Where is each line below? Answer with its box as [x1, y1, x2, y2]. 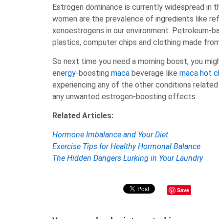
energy [52, 68, 76, 78]
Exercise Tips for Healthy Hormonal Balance [52, 142, 200, 151]
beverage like [130, 68, 179, 78]
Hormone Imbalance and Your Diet [52, 130, 168, 139]
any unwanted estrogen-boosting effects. [52, 92, 197, 101]
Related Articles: [52, 111, 113, 120]
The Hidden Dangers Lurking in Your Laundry [52, 153, 203, 163]
